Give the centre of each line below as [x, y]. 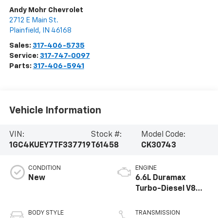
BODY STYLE [46, 213]
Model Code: [163, 135]
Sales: [21, 46]
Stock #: [106, 135]
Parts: [21, 66]
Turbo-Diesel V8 [165, 189]
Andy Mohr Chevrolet [46, 10]
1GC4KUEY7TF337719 [50, 145]
